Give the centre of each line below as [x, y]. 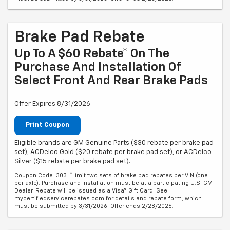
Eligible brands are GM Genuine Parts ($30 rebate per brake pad [114, 143]
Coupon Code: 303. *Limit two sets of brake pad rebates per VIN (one [111, 175]
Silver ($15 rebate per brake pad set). [72, 161]
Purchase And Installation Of [98, 68]
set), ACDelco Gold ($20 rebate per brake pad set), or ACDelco [113, 152]
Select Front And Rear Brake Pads [111, 81]
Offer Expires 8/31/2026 [52, 104]
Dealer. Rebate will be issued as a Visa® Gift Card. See [91, 190]
